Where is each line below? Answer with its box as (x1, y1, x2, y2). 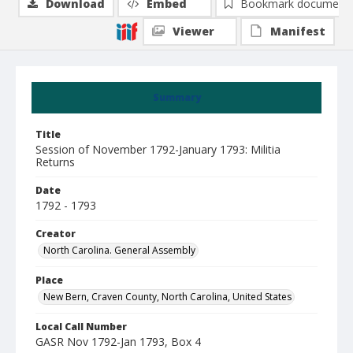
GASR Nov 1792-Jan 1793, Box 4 (35, 334, 201, 349)
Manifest (270, 24, 325, 39)
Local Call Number (35, 320, 127, 333)
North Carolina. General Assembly (43, 243, 195, 257)
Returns (35, 154, 75, 169)
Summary (152, 91, 201, 104)
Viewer (173, 24, 214, 39)
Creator (35, 227, 76, 240)
